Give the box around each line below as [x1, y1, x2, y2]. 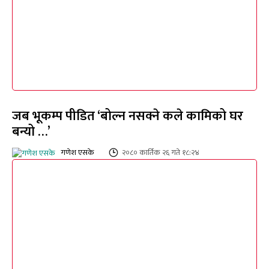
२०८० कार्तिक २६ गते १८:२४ [122, 146, 199, 160]
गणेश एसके [61, 146, 94, 160]
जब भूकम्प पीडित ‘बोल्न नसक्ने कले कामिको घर [12, 105, 243, 128]
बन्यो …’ [12, 121, 50, 144]
